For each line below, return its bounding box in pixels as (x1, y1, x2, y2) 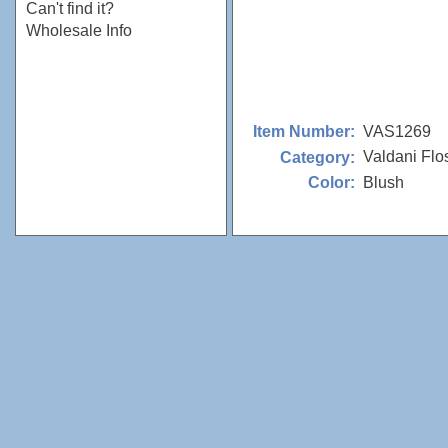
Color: (308, 174, 355, 192)
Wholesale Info (26, 22, 132, 39)
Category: (280, 148, 355, 166)
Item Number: (253, 123, 355, 140)
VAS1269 (363, 122, 431, 140)
